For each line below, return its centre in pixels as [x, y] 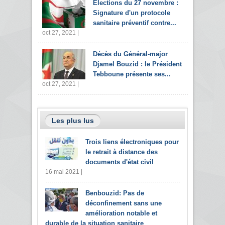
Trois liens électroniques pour [132, 142]
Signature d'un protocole [132, 13]
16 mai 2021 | [64, 172]
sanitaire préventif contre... [135, 23]
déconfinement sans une [124, 203]
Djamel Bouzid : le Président [137, 64]
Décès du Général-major [130, 54]
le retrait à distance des [122, 152]
